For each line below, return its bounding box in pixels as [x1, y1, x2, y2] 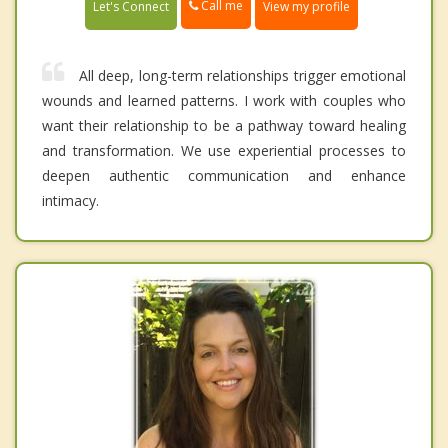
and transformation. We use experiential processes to [42, 140, 406, 160]
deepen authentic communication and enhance [42, 165, 406, 185]
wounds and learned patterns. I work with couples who [42, 90, 406, 110]
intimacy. [42, 190, 99, 210]
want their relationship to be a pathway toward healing [42, 115, 406, 135]
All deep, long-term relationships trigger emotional [79, 65, 406, 85]
